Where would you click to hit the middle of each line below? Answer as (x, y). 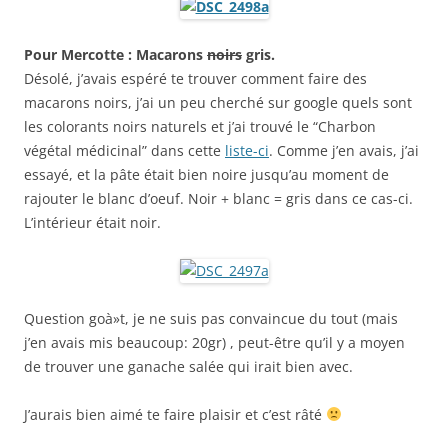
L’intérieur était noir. (92, 222)
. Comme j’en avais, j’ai (344, 150)
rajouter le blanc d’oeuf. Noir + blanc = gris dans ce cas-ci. (218, 198)
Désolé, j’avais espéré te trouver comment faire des (195, 78)
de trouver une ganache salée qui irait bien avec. (188, 366)
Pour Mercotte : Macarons (115, 54)
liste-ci (247, 150)
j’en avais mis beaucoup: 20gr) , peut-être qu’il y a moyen (214, 342)
